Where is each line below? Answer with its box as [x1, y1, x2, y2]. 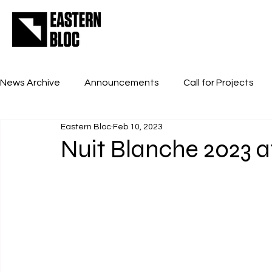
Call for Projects [183, 78, 254, 87]
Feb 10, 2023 [113, 122, 163, 131]
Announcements [84, 78, 159, 87]
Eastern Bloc [61, 122, 111, 131]
